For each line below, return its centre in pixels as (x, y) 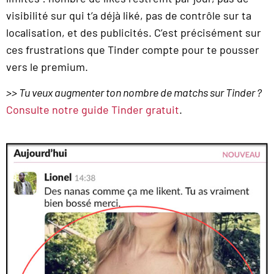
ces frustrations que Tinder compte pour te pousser (133, 49)
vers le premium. (47, 66)
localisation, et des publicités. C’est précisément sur (134, 32)
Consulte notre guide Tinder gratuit (93, 109)
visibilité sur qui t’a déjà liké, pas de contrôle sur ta (129, 15)
